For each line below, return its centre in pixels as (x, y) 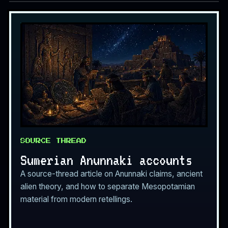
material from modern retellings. (76, 199)
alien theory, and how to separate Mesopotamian (108, 187)
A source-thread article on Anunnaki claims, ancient (111, 174)
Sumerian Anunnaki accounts (106, 160)
